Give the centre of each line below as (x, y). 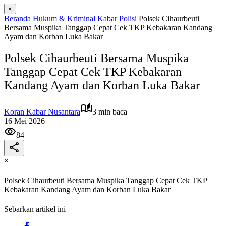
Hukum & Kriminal (64, 18)
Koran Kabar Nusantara (42, 111)
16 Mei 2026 (24, 121)
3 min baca (110, 111)
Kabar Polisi (117, 18)
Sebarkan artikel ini (35, 209)
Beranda (17, 18)
